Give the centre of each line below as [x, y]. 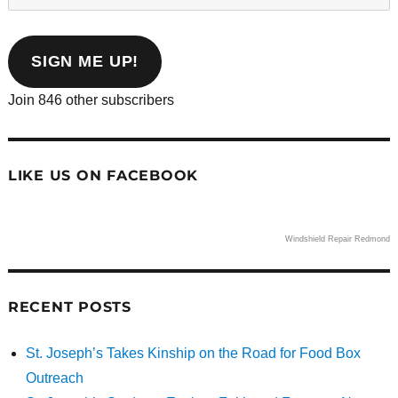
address [32, 52]
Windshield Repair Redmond [338, 239]
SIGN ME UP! [85, 61]
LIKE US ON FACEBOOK [103, 175]
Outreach [54, 378]
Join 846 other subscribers [91, 99]
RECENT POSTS [69, 306]
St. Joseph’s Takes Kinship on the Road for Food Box [193, 353]
